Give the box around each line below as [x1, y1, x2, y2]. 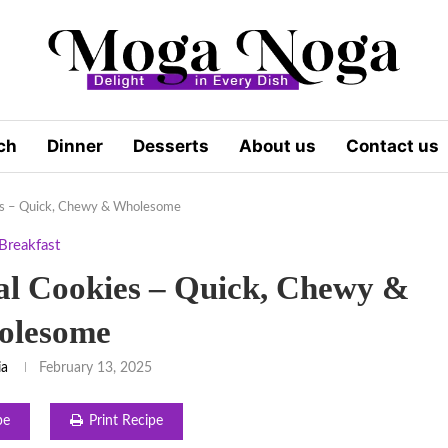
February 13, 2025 [39, 360, 153, 375]
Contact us [346, 135, 439, 156]
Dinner [47, 135, 103, 156]
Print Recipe [88, 413, 163, 428]
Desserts [133, 135, 209, 156]
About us [239, 135, 316, 156]
